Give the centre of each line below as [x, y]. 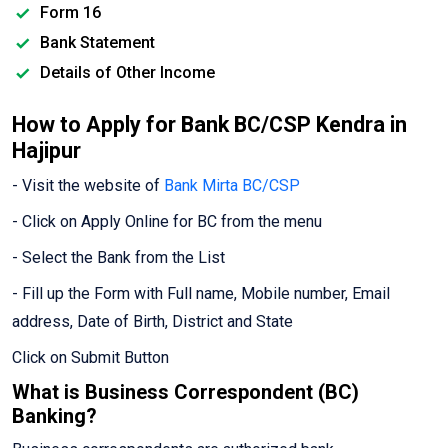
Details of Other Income [125, 73]
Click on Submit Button [90, 358]
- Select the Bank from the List [118, 258]
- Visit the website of [88, 186]
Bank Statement [95, 43]
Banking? [54, 416]
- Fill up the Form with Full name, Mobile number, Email [201, 294]
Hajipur [46, 151]
